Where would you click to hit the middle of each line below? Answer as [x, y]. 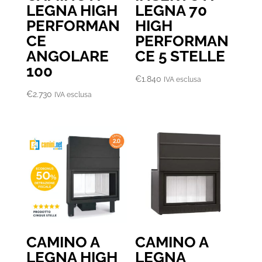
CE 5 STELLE [180, 56]
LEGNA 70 [171, 10]
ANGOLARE [67, 56]
